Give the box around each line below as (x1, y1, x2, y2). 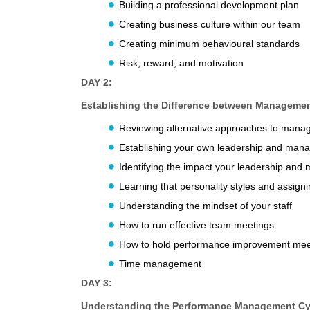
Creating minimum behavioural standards (119, 38, 300, 50)
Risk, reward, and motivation (119, 57, 244, 69)
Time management (119, 258, 201, 270)
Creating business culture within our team (119, 19, 300, 30)
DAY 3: (81, 277, 112, 289)
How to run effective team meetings (119, 219, 274, 231)
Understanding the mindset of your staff (119, 200, 292, 212)
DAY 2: (81, 77, 112, 89)
